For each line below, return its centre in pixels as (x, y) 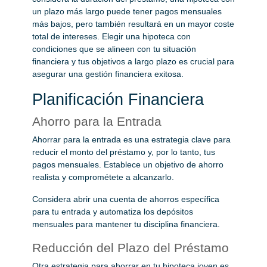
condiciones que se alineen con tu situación (114, 49)
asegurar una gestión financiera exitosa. (108, 74)
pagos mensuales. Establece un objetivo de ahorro (128, 164)
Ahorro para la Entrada (97, 121)
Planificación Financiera (118, 99)
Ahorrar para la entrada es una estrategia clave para (131, 139)
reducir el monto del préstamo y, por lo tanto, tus (124, 152)
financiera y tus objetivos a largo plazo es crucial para (133, 61)
